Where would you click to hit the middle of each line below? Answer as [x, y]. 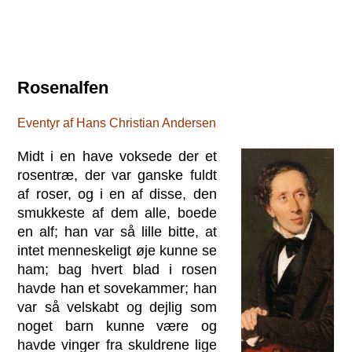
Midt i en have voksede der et [117, 156]
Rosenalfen [63, 88]
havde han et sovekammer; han [117, 288]
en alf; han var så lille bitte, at [117, 231]
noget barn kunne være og [117, 326]
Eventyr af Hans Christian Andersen [117, 123]
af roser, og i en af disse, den [117, 194]
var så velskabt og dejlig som [117, 307]
